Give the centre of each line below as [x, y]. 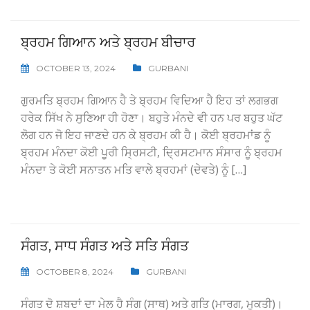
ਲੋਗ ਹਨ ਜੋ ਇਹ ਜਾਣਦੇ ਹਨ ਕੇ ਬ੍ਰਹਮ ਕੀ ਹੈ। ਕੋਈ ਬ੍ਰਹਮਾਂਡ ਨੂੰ [146, 135]
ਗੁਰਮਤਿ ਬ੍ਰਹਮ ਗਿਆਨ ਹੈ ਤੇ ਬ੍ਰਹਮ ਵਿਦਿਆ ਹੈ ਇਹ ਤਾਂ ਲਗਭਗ [149, 100]
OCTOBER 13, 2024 [76, 68]
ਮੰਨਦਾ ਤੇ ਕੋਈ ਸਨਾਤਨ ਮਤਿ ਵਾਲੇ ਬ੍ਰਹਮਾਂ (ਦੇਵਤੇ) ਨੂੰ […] [134, 170]
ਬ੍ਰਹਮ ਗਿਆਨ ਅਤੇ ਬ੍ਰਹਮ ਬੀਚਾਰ [108, 42]
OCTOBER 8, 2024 [75, 272]
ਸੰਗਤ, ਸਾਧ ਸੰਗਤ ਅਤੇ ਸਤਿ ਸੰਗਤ [105, 246]
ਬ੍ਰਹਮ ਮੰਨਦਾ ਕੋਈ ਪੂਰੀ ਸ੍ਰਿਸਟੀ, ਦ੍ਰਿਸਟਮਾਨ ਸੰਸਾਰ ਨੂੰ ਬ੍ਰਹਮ [152, 152]
